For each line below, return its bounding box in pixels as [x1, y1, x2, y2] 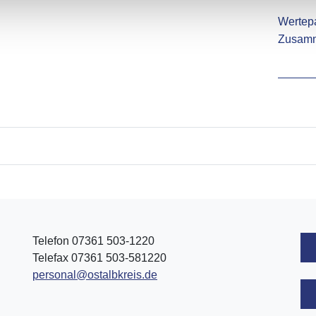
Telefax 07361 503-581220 [32, 252, 166, 265]
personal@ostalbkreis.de [32, 269, 157, 281]
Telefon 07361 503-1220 [32, 235, 154, 248]
